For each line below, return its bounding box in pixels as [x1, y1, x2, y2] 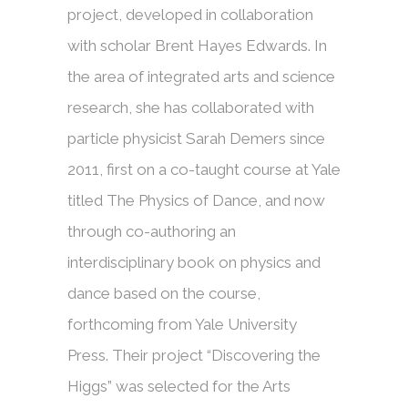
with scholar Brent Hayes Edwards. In [67, 36, 327, 56]
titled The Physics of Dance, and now [67, 191, 325, 210]
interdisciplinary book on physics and [67, 253, 321, 272]
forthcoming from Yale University [67, 315, 297, 334]
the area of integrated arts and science [67, 67, 335, 87]
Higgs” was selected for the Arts [67, 377, 291, 396]
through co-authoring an [67, 222, 236, 241]
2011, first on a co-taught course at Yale [67, 160, 341, 179]
